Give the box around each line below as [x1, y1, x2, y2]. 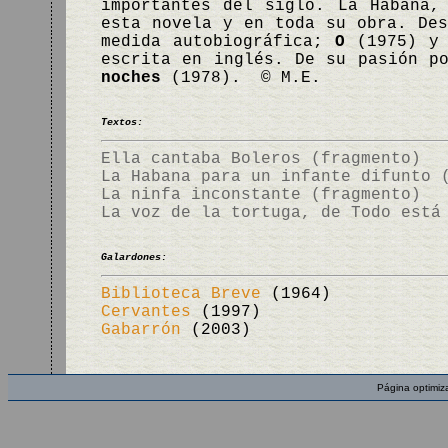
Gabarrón [101, 321, 181, 339]
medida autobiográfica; [101, 33, 335, 51]
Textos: [101, 117, 143, 128]
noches [101, 69, 161, 87]
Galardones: [101, 252, 167, 263]
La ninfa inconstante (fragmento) [101, 186, 421, 204]
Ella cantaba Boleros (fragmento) [101, 150, 421, 168]
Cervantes [101, 303, 191, 321]
